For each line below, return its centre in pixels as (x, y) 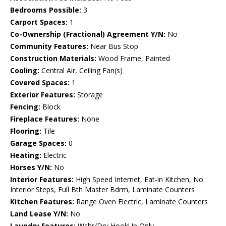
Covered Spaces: (40, 83)
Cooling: (25, 71)
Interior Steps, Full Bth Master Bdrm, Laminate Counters (102, 190)
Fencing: (25, 107)
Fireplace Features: (45, 119)
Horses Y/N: (31, 167)
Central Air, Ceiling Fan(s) (81, 71)
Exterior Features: (43, 95)
